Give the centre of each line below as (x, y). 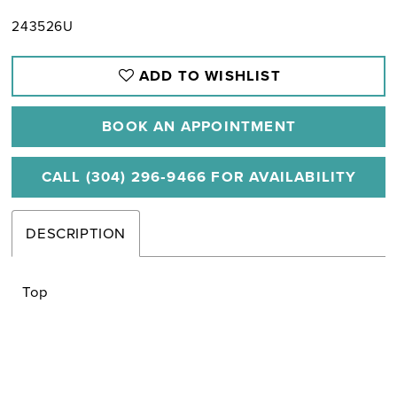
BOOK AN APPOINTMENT (199, 127)
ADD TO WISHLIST (210, 75)
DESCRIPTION (76, 234)
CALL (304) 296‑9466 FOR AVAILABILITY (199, 177)
